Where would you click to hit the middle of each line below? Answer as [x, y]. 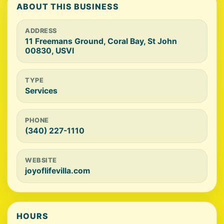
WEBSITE [41, 160]
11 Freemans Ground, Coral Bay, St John [101, 41]
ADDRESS [41, 31]
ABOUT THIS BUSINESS [68, 6]
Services [41, 91]
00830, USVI [49, 51]
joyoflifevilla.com [57, 171]
